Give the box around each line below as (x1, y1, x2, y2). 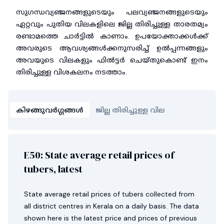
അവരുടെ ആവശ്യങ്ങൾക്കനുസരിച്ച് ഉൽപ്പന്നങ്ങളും (16, 43, 208, 52)
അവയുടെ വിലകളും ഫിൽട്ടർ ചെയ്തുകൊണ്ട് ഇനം (16, 55, 208, 64)
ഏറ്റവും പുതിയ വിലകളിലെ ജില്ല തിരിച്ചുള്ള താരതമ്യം (16, 19, 208, 28)
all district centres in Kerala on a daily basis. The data (24, 201, 199, 210)
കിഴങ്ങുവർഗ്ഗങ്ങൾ (16, 105, 83, 114)
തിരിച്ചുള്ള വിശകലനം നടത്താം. (16, 67, 127, 76)
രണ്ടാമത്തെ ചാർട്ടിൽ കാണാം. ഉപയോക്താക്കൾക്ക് (16, 31, 208, 40)
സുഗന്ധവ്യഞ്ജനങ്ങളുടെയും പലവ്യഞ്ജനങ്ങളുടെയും (16, 7, 208, 16)
